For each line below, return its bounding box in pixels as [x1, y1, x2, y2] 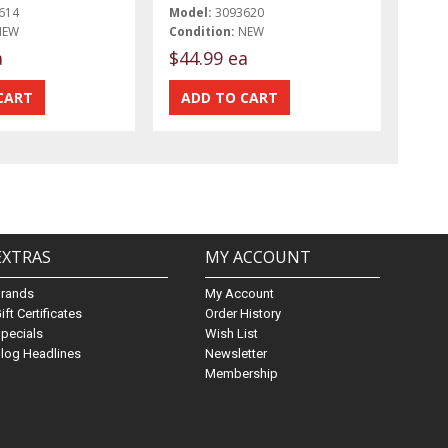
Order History [205, 306, 282, 322]
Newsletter [205, 346, 268, 362]
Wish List [205, 326, 259, 342]
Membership [205, 366, 279, 382]
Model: [169, 3, 213, 21]
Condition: [169, 22, 236, 40]
